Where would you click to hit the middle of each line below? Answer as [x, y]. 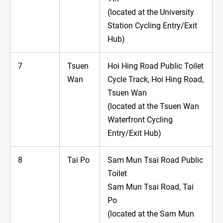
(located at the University [151, 12]
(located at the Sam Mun [151, 214]
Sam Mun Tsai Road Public [155, 160]
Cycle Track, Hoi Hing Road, [156, 80]
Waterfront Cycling [140, 120]
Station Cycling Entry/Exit [152, 26]
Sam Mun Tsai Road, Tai [151, 187]
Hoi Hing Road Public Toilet [156, 66]
